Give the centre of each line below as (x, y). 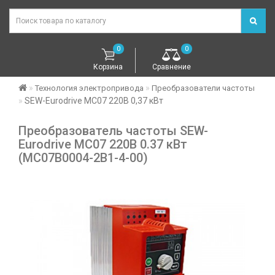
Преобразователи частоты (203, 88)
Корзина (108, 67)
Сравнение (171, 67)
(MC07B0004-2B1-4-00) (83, 158)
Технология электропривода (89, 88)
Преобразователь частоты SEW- (113, 131)
